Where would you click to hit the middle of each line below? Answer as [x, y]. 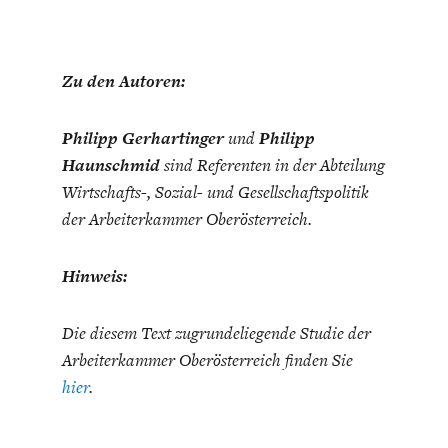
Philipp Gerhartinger [142, 138]
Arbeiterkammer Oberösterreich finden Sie [207, 360]
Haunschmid [110, 165]
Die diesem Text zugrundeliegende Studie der [216, 333]
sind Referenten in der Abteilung [272, 165]
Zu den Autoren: [123, 81]
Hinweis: [94, 276]
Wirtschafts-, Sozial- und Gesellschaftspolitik [215, 192]
